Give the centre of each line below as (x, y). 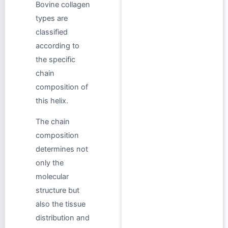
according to (58, 46)
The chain (53, 122)
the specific (55, 59)
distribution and (63, 218)
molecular (52, 177)
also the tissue (61, 204)
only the (50, 163)
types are (52, 18)
